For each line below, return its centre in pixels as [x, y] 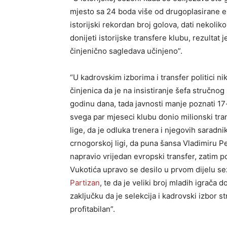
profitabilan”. [92, 209]
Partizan [85, 182]
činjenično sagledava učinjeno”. [126, 51]
